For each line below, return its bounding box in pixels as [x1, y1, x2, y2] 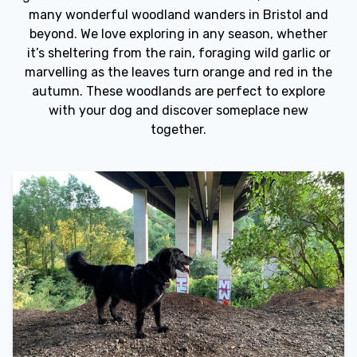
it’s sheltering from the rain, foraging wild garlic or [26, 45, 331, 61]
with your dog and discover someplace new [49, 102, 308, 118]
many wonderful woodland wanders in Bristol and [29, 6, 328, 22]
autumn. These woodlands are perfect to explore [32, 83, 325, 99]
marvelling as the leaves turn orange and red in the [25, 64, 332, 80]
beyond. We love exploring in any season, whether [29, 25, 328, 41]
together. [151, 121, 206, 137]
